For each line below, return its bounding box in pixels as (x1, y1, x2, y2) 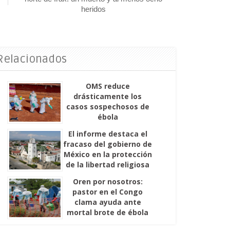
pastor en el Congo (72, 186, 143, 197)
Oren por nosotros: (72, 176, 143, 186)
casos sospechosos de (66, 101, 149, 111)
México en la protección (63, 149, 152, 159)
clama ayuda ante (74, 197, 141, 207)
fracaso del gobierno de (63, 139, 152, 149)
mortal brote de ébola (67, 207, 149, 217)
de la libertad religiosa (66, 159, 150, 169)
